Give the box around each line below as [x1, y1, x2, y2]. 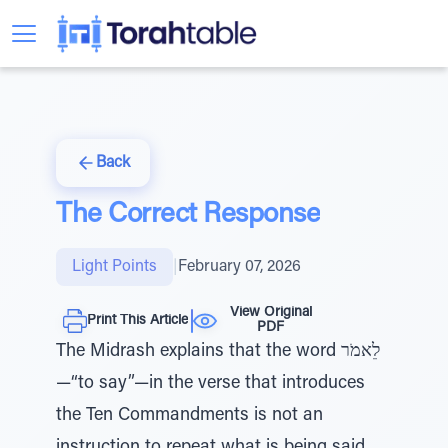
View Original [229, 306, 312, 320]
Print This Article [87, 313, 188, 328]
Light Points [72, 259, 157, 275]
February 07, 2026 [178, 259, 301, 275]
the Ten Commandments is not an [56, 407, 323, 425]
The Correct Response [56, 201, 320, 229]
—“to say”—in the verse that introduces [56, 375, 365, 393]
